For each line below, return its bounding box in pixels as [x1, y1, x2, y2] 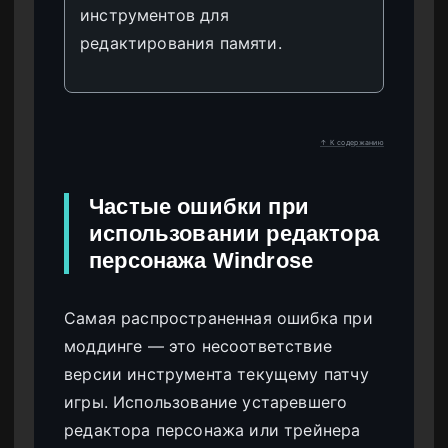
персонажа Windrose [89, 248, 314, 274]
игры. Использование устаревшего [64, 392, 348, 413]
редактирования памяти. [80, 33, 282, 54]
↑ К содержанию [319, 138, 384, 148]
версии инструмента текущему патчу [64, 364, 369, 385]
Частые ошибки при [89, 194, 309, 220]
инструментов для [80, 5, 229, 26]
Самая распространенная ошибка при [64, 308, 373, 329]
